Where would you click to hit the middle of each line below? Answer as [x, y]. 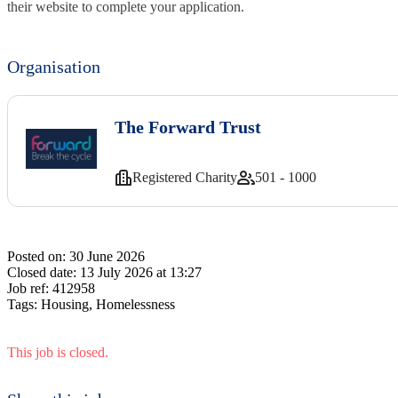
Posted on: [36, 256]
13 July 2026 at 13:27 [141, 272]
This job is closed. [58, 352]
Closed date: [42, 272]
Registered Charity [185, 177]
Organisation [54, 66]
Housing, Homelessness [108, 304]
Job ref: [28, 288]
